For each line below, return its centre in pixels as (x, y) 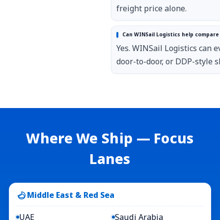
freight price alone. (151, 9)
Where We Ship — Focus (110, 138)
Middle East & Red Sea (70, 195)
